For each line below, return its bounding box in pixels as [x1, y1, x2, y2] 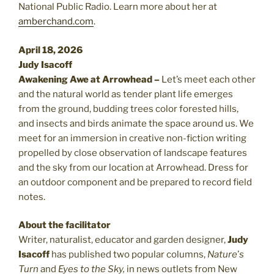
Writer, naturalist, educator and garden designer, [18, 234, 228, 246]
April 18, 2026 [18, 44, 83, 56]
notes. [18, 191, 45, 202]
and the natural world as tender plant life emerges [18, 88, 233, 100]
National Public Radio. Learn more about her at [18, 1, 217, 13]
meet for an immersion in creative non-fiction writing [18, 132, 246, 144]
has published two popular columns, [50, 249, 207, 261]
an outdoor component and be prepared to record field [18, 176, 252, 188]
